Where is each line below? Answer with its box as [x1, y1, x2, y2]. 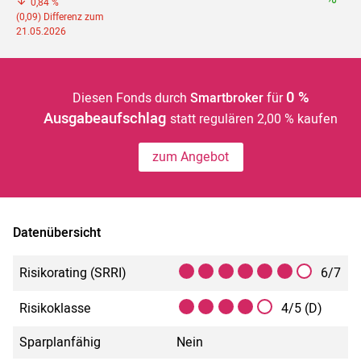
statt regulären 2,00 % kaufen [170, 109, 338, 129]
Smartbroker [189, 88, 263, 108]
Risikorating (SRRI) [19, 263, 127, 283]
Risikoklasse [19, 298, 91, 318]
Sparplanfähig [19, 332, 101, 352]
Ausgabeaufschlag [44, 107, 171, 130]
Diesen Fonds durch [72, 88, 190, 108]
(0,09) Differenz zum [16, 9, 104, 24]
